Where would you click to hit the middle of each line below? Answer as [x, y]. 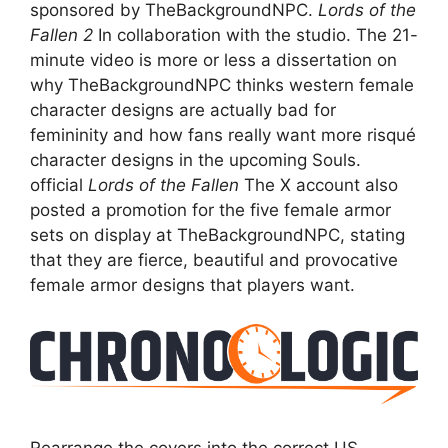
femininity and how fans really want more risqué [223, 135]
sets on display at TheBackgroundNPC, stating [217, 235]
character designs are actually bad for [183, 110]
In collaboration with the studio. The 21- [255, 35]
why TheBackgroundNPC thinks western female [222, 85]
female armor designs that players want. [192, 285]
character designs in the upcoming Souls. [195, 160]
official [59, 185]
